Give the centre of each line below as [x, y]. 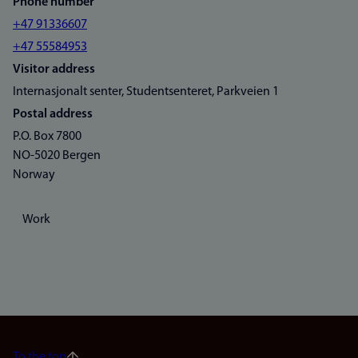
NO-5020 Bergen [57, 156]
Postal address [53, 114]
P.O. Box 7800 [47, 137]
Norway [34, 175]
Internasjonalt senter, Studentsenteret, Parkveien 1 [146, 92]
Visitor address [54, 70]
